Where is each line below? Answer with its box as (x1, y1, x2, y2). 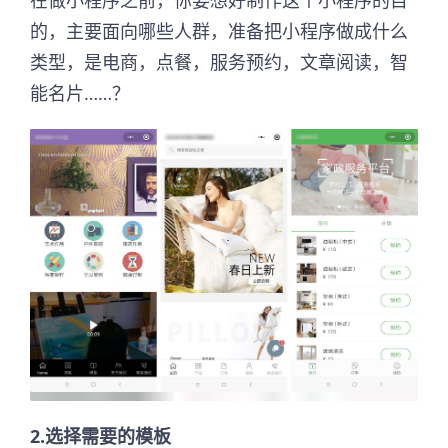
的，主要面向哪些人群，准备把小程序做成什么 (30, 19, 408, 43)
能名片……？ (30, 81, 130, 105)
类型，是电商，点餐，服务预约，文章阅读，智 (30, 50, 408, 74)
